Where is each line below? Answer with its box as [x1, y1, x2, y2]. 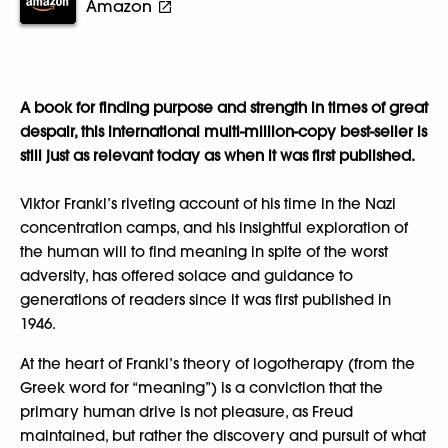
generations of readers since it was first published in [20, 290, 391, 310]
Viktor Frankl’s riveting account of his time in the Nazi [20, 194, 396, 214]
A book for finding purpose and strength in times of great [20, 98, 428, 118]
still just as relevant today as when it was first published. [20, 146, 415, 166]
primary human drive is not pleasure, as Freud [20, 402, 353, 422]
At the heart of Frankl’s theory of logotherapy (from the [20, 354, 415, 374]
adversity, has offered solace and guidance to [20, 266, 353, 286]
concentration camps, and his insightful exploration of [20, 218, 408, 238]
